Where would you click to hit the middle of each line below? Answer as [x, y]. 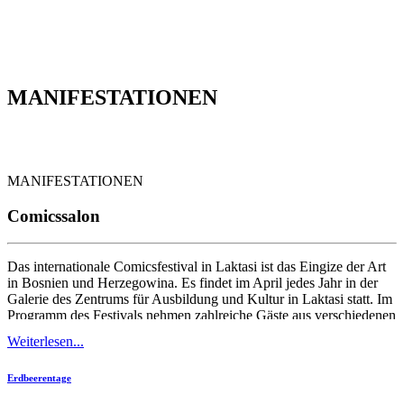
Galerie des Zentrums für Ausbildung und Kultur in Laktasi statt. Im [200, 299]
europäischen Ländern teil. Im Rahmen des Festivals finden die [186, 332]
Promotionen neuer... [66, 348]
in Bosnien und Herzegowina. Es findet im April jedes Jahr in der [193, 283]
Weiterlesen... [46, 342]
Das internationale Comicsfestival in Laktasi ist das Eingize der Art [197, 267]
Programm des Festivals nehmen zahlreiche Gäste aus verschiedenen [202, 316]
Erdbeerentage [39, 378]
